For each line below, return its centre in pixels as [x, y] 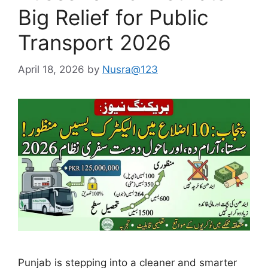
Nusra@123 [130, 69]
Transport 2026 [95, 42]
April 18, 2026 [51, 69]
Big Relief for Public [113, 17]
